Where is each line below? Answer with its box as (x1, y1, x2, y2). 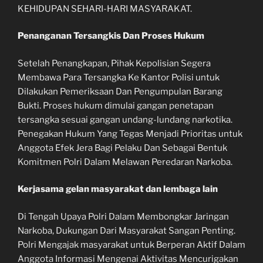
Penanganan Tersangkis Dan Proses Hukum (18, 31, 204, 42)
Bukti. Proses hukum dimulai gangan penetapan (18, 100, 214, 111)
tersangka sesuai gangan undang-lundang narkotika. (18, 114, 232, 125)
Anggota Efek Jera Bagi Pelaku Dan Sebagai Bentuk (18, 142, 227, 153)
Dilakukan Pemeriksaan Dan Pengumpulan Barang (18, 86, 222, 97)
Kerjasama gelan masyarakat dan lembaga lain (18, 184, 218, 195)
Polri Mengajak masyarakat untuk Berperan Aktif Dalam (18, 239, 245, 250)
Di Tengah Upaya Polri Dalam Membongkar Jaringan (18, 211, 229, 222)
